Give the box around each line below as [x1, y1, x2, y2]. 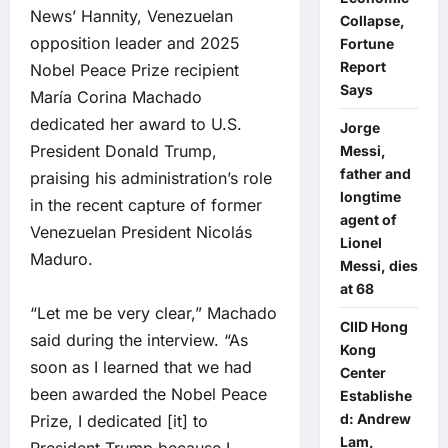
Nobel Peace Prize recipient [30, 60, 239, 81]
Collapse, [339, 12, 405, 29]
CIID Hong [339, 318, 408, 335]
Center [339, 364, 386, 381]
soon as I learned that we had [30, 357, 252, 378]
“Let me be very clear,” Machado [30, 303, 277, 324]
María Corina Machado [30, 87, 202, 108]
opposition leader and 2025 [30, 33, 240, 54]
